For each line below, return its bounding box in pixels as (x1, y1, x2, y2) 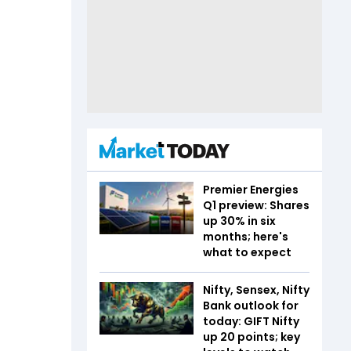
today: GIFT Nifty (203, 313, 299, 329)
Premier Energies (203, 181, 299, 197)
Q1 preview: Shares (203, 197, 309, 213)
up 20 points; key (203, 328, 300, 345)
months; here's (203, 228, 288, 244)
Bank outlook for (203, 297, 299, 313)
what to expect (203, 244, 291, 260)
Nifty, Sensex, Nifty (203, 281, 309, 298)
